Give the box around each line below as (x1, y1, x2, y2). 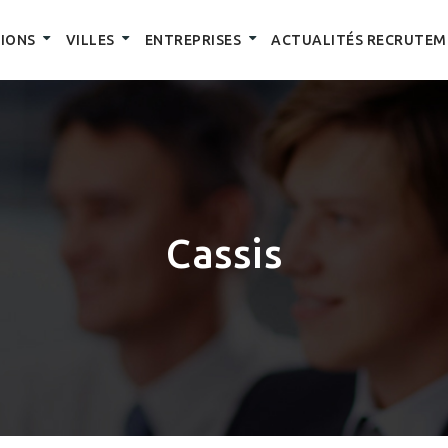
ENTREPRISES (144, 32, 241, 48)
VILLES (65, 32, 115, 48)
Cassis (166, 231, 282, 276)
